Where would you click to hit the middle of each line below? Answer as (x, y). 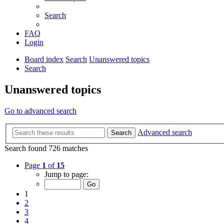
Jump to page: (66, 174)
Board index (44, 59)
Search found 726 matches (46, 148)
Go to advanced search (40, 111)
